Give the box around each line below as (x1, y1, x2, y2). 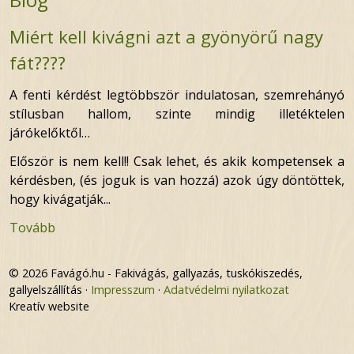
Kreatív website (8, 299, 89, 314)
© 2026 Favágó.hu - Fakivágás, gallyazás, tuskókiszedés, (8, 265, 303, 281)
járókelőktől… (9, 124, 90, 142)
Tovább (9, 219, 55, 237)
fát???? (9, 51, 66, 75)
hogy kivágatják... (9, 190, 111, 209)
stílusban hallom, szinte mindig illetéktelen (9, 105, 345, 123)
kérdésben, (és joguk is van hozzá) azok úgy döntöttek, (9, 171, 345, 190)
